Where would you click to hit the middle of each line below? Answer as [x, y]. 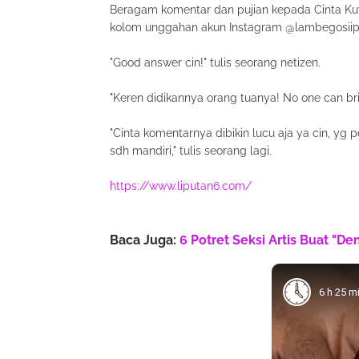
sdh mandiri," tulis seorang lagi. [191, 151]
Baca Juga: [145, 240]
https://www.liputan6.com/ [181, 186]
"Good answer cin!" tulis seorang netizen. [215, 63]
